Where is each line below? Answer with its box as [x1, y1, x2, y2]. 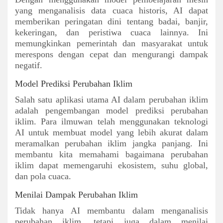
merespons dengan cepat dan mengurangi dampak [15, 49, 208, 59]
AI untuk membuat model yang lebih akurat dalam [15, 127, 208, 137]
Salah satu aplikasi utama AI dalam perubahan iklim [15, 94, 208, 105]
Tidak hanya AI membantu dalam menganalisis [15, 205, 208, 216]
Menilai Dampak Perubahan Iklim [15, 189, 138, 200]
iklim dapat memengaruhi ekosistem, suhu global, [15, 160, 208, 170]
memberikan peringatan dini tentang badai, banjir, [15, 16, 208, 26]
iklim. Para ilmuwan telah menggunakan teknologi [15, 116, 208, 126]
